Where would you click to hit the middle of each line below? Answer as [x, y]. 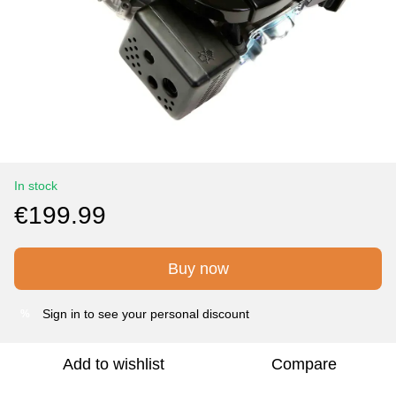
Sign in [61, 314]
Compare [304, 364]
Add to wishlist [113, 364]
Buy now [198, 269]
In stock [36, 186]
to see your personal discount [165, 314]
